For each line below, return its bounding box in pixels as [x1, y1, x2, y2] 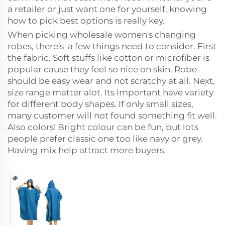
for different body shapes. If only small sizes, [8, 99, 193, 109]
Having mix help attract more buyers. [8, 145, 166, 155]
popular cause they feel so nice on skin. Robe [8, 64, 197, 74]
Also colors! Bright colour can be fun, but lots [8, 122, 198, 132]
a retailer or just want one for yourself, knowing [8, 4, 207, 14]
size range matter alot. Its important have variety [8, 87, 213, 97]
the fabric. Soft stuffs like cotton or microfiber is [8, 53, 209, 63]
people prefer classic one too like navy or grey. [8, 134, 203, 144]
